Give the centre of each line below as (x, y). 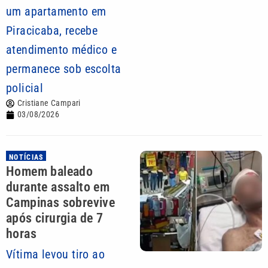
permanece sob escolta (64, 69)
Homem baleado (50, 171)
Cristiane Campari (49, 103)
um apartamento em (56, 11)
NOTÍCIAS (27, 157)
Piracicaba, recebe (52, 31)
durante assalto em (58, 187)
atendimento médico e (61, 50)
